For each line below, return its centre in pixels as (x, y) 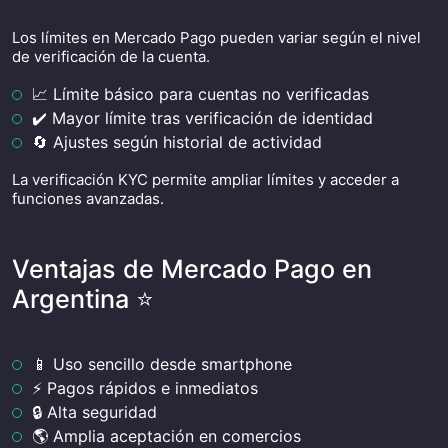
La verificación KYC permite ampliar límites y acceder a (205, 179)
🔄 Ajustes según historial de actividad (177, 142)
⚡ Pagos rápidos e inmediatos (145, 388)
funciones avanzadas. (88, 198)
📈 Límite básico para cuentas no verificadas (200, 94)
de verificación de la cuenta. (111, 56)
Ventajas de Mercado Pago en (192, 269)
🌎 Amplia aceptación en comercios (166, 436)
